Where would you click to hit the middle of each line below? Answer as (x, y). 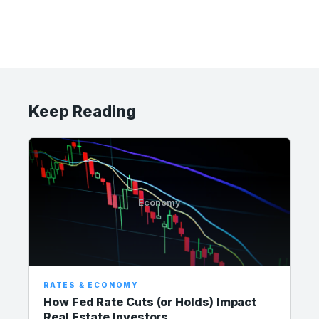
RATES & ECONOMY (91, 285)
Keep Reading (82, 111)
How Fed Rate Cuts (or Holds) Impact (150, 302)
